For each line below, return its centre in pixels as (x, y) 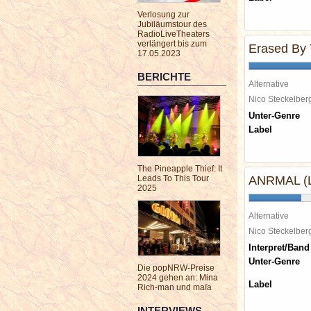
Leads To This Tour (173, 178)
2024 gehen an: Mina (178, 278)
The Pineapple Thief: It (180, 169)
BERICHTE (164, 77)
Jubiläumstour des (172, 24)
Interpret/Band (279, 247)
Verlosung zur (163, 15)
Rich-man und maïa (175, 287)
